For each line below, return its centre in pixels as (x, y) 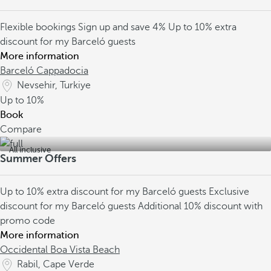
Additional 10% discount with (200, 206)
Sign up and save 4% (123, 27)
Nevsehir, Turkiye (54, 85)
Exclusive (229, 192)
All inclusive (30, 150)
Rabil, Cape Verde (56, 264)
